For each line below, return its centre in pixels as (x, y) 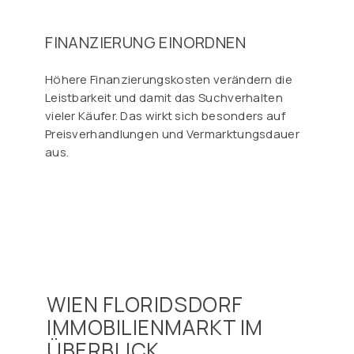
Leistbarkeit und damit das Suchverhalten (164, 98)
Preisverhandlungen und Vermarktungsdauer (172, 134)
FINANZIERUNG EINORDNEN (146, 43)
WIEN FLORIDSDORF (145, 304)
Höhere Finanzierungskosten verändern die (168, 80)
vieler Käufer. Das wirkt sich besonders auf (165, 116)
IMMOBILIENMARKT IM (155, 327)
